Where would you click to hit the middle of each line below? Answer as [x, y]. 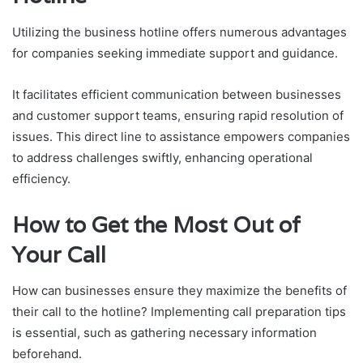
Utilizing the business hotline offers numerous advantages [179, 32]
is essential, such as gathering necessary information [164, 333]
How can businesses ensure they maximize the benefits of [179, 291]
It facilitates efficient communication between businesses [177, 94]
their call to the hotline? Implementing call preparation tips [179, 312]
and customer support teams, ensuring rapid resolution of [178, 115]
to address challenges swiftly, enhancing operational [162, 157]
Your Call [59, 254]
